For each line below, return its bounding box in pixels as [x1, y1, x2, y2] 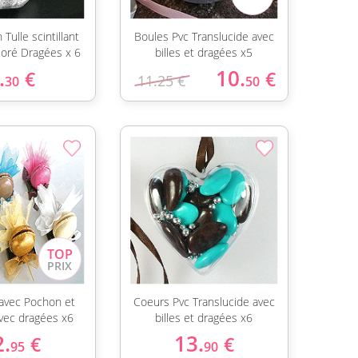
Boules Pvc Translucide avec [133, 29, 274, 44]
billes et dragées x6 [155, 310, 253, 325]
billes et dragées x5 [155, 45, 253, 60]
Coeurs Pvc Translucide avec [133, 294, 275, 309]
